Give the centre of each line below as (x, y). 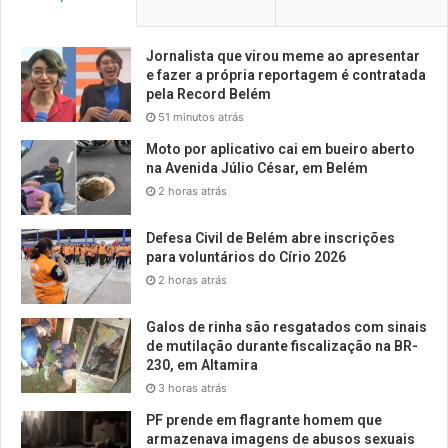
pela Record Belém (208, 94)
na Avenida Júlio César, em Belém (257, 168)
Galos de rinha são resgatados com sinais (286, 327)
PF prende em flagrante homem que (264, 420)
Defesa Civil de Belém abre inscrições (270, 238)
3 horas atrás (192, 388)
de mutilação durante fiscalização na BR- (282, 346)
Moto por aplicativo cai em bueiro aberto (280, 149)
